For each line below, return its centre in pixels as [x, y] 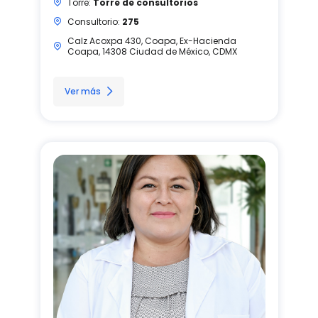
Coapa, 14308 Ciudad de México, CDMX [152, 51]
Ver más [82, 91]
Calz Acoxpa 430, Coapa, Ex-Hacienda [152, 40]
